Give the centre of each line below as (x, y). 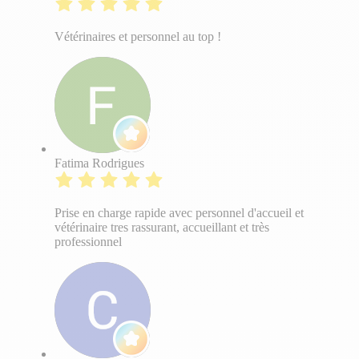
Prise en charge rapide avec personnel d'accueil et (179, 213)
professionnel (88, 242)
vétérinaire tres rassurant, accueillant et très (162, 228)
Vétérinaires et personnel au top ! (138, 37)
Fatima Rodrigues (99, 163)
